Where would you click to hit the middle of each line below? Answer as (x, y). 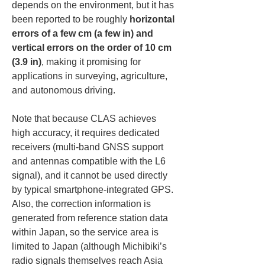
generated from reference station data (91, 218)
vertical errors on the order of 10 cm (93, 48)
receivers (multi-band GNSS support (89, 147)
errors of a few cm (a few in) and (84, 33)
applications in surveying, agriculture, (91, 76)
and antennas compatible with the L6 (90, 161)
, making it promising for (92, 62)
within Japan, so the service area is (86, 232)
